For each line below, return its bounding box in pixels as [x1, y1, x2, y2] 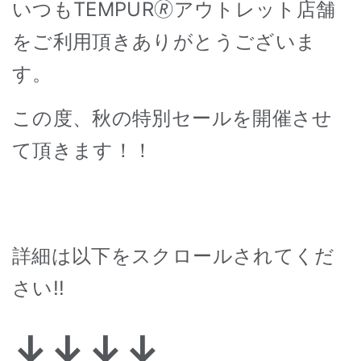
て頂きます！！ [12, 139, 153, 163]
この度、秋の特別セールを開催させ [12, 106, 333, 131]
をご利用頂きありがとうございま [12, 30, 317, 54]
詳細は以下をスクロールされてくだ [12, 244, 335, 268]
